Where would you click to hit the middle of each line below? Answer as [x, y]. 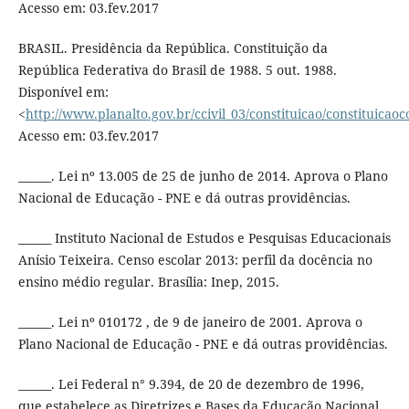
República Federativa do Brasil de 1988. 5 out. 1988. [177, 70]
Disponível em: [63, 92]
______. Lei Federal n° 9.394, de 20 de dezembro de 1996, [191, 384]
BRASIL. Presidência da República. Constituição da [173, 48]
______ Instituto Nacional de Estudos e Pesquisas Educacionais [204, 238]
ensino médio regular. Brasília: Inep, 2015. [148, 282]
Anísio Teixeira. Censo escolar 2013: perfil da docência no [195, 260]
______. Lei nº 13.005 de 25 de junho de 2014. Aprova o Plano [203, 176]
